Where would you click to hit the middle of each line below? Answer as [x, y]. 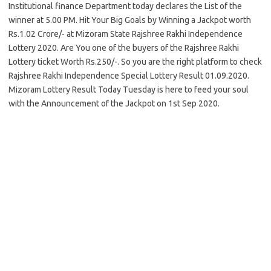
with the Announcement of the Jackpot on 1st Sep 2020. [114, 103]
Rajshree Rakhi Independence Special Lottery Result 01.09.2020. [129, 76]
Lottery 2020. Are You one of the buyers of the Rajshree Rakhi [124, 48]
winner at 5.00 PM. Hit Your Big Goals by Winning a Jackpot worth [130, 20]
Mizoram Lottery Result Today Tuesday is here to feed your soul [129, 90]
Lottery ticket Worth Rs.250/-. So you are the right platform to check [135, 62]
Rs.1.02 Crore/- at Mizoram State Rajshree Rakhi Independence [126, 34]
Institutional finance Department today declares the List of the [125, 6]
